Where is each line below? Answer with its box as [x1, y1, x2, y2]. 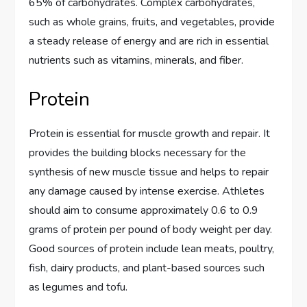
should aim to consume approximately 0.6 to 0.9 [29, 202, 259, 218]
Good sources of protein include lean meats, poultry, [29, 241, 275, 256]
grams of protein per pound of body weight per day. [29, 221, 273, 237]
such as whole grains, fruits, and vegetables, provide [29, 14, 275, 29]
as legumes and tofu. [29, 279, 128, 295]
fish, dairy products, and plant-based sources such [29, 260, 265, 275]
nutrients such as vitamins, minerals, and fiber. [29, 52, 244, 68]
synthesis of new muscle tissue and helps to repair [29, 164, 269, 180]
